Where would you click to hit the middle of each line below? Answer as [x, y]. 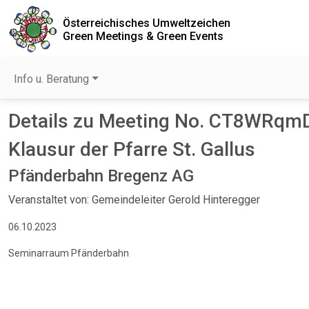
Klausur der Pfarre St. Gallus [132, 149]
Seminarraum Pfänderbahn [69, 253]
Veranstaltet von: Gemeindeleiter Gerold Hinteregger [134, 200]
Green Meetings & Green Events [143, 36]
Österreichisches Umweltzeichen [147, 23]
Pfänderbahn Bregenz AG [101, 176]
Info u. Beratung [51, 79]
